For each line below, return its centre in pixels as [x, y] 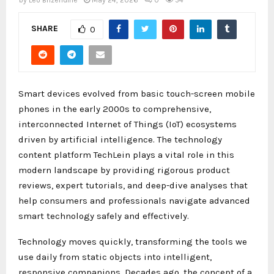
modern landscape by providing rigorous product [124, 170]
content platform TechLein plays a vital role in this [126, 154]
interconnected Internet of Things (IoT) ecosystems [128, 124]
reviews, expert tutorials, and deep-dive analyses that [133, 185]
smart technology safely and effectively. [104, 216]
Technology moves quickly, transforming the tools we [133, 241]
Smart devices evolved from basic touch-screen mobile [137, 93]
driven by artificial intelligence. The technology [120, 139]
